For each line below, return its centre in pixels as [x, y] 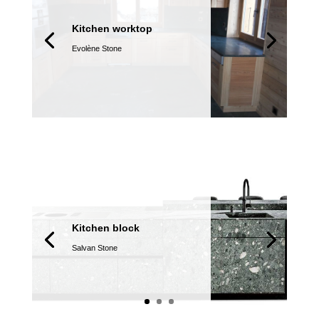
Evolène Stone [97, 49]
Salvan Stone [95, 248]
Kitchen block [106, 228]
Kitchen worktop [113, 29]
